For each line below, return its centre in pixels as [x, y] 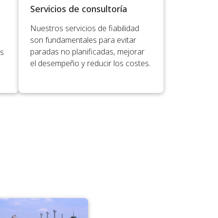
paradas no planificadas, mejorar [87, 52]
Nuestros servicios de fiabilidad [85, 28]
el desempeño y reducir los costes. [90, 64]
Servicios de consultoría [79, 9]
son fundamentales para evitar [83, 40]
